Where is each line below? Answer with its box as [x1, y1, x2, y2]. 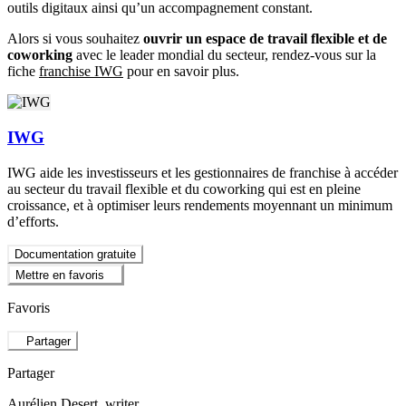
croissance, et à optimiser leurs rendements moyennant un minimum [7, 197, 392, 213]
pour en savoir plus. [123, 63, 239, 80]
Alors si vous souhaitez [7, 31, 143, 47]
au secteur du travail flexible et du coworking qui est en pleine [7, 180, 361, 197]
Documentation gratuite [14, 246, 136, 261]
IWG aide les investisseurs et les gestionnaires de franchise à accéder [7, 164, 398, 180]
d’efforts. [7, 213, 59, 229]
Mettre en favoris [15, 267, 104, 282]
